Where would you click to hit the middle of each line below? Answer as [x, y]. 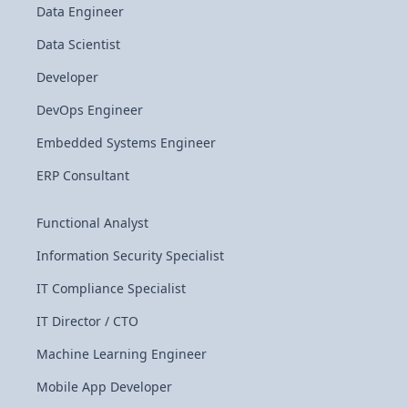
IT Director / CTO [87, 321]
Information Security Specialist [130, 255]
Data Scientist [78, 44]
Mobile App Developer [104, 387]
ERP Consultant [83, 175]
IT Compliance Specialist [111, 288]
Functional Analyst [92, 223]
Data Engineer [80, 11]
